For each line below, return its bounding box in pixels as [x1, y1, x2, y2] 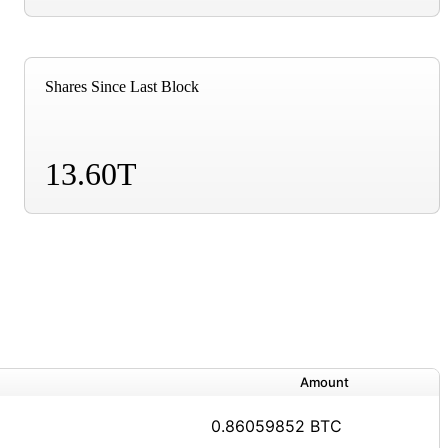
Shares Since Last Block [45, 77, 199, 95]
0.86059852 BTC [211, 415, 342, 436]
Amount [300, 373, 349, 390]
